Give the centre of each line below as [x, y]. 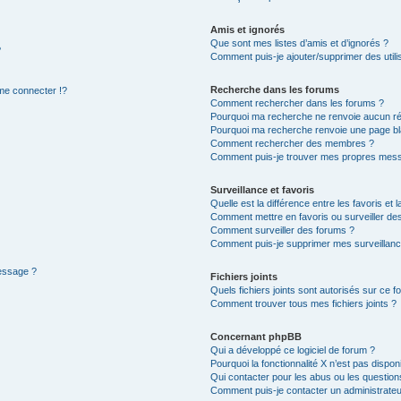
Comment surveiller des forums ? [283, 230]
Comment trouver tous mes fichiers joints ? [304, 303]
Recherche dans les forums [275, 89]
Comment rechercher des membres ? [293, 143]
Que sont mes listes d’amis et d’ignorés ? [300, 43]
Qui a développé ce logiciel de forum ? [293, 350]
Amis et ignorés [248, 29]
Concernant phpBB [256, 336]
